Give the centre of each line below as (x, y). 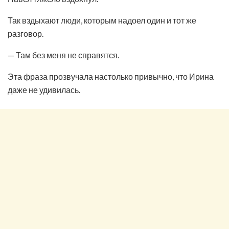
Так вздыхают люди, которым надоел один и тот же (102, 20)
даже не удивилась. (44, 89)
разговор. (26, 33)
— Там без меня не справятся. (63, 55)
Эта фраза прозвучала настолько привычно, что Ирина (111, 76)
